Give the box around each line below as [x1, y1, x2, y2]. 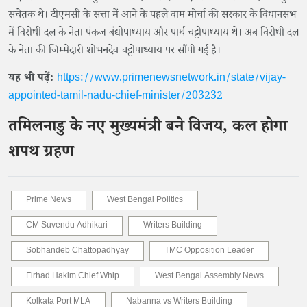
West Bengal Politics [107, 195, 183, 208]
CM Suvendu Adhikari [26, 220, 108, 233]
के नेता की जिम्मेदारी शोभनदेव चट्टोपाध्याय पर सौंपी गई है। [8, 43, 221, 60]
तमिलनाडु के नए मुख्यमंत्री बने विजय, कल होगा [8, 116, 287, 141]
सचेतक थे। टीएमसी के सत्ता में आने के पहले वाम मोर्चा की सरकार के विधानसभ [8, 8, 296, 25]
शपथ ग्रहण [8, 141, 74, 167]
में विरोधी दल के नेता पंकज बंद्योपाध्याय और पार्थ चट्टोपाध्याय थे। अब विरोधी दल [8, 25, 299, 42]
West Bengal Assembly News [155, 271, 264, 284]
